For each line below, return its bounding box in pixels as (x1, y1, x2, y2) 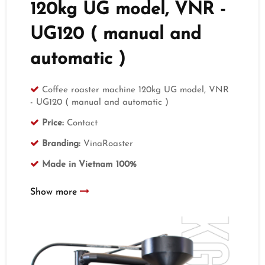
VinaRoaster (80, 139, 134, 148)
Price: (42, 118, 64, 128)
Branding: (42, 139, 81, 148)
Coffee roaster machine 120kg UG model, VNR (42, 85, 230, 95)
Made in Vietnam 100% (42, 160, 137, 169)
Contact (64, 118, 98, 128)
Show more (30, 187, 80, 197)
